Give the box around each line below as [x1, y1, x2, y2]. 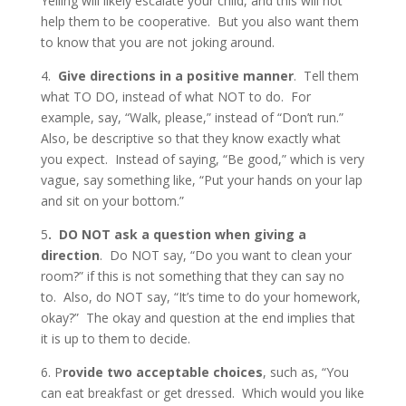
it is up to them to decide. [40, 330, 190, 347]
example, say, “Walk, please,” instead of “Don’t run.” [40, 109, 347, 126]
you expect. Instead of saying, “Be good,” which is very [40, 150, 364, 168]
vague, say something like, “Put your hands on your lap [40, 171, 362, 188]
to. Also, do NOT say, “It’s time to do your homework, [40, 288, 361, 305]
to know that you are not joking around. [40, 34, 275, 51]
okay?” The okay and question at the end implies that [40, 309, 355, 326]
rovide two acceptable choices [62, 363, 263, 381]
